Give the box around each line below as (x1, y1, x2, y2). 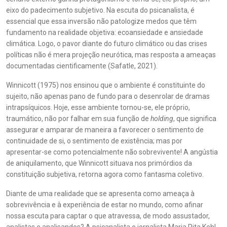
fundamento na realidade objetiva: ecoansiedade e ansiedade (6, 28, 203, 36)
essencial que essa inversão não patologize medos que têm (6, 17, 197, 25)
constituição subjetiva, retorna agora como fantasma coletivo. (6, 170, 204, 178)
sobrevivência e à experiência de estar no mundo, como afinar (6, 201, 203, 209)
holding (150, 115, 173, 123)
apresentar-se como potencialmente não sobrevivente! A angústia (6, 148, 218, 156)
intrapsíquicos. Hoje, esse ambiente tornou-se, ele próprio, (6, 103, 190, 111)
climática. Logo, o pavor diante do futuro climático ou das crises (6, 40, 207, 48)
